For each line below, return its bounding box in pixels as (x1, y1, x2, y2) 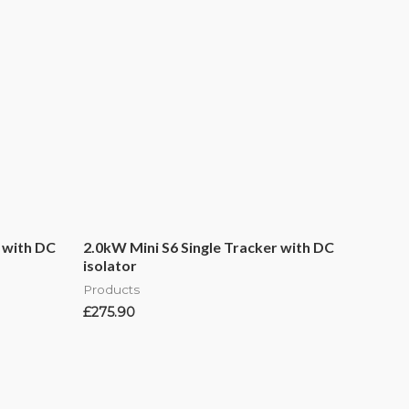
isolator (83, 257, 137, 275)
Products (83, 282, 140, 298)
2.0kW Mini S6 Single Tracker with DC (83, 238, 334, 257)
